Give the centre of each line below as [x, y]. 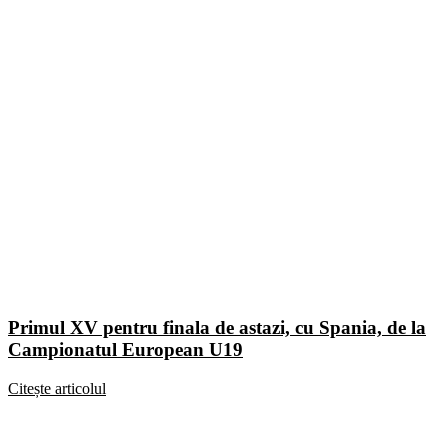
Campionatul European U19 [125, 349]
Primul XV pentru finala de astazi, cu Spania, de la [217, 327]
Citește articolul [57, 388]
